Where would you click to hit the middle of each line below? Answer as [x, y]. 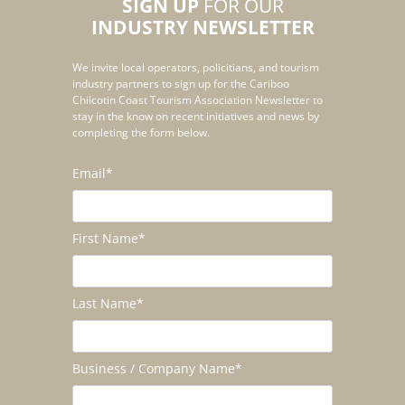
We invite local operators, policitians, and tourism [196, 67]
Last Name [104, 303]
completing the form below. [141, 132]
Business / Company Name [154, 368]
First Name [105, 238]
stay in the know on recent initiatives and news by [196, 116]
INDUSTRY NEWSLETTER [202, 27]
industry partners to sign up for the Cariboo [181, 84]
